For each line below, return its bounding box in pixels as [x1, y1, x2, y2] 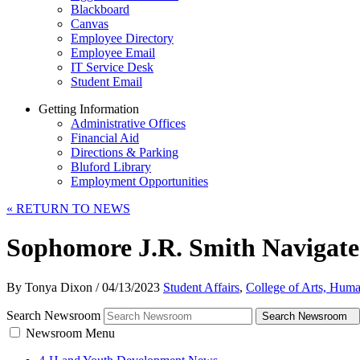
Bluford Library [71, 160, 151, 174]
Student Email [71, 75, 142, 88]
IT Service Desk [71, 60, 153, 74]
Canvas [71, 17, 108, 31]
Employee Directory [71, 31, 174, 45]
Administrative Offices [71, 117, 186, 130]
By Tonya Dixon [6, 280, 96, 294]
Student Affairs [163, 280, 239, 294]
